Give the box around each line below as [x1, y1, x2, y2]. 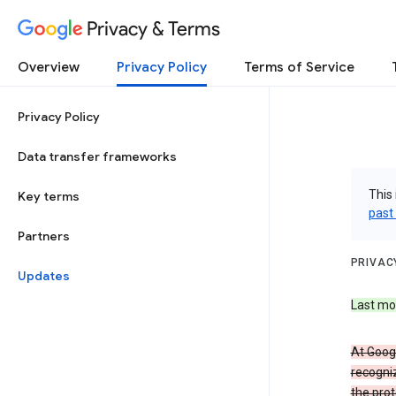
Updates [18, 268, 70, 284]
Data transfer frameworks [18, 148, 177, 164]
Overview [18, 59, 80, 75]
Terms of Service [244, 59, 354, 75]
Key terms [18, 188, 80, 204]
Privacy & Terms [87, 16, 220, 41]
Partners [18, 228, 70, 244]
